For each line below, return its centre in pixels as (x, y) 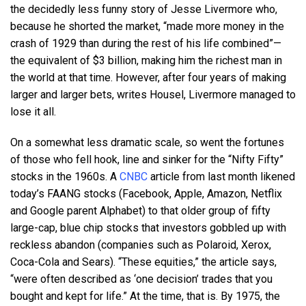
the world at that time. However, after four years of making (148, 77)
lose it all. (33, 111)
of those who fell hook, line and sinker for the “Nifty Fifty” (147, 159)
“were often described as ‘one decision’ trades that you (141, 279)
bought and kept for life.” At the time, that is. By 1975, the (145, 296)
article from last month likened (221, 176)
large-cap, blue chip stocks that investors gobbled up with (148, 227)
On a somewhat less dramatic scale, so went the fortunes (147, 142)
